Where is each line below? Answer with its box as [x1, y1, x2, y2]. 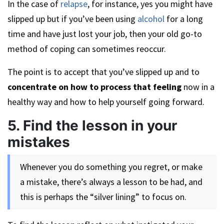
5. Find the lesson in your [7, 117, 177, 134]
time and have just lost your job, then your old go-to [7, 28, 202, 39]
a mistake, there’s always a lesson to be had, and [20, 176, 202, 187]
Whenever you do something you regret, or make [20, 161, 202, 172]
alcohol [137, 13, 164, 24]
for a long [164, 13, 203, 24]
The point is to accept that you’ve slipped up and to [7, 66, 199, 77]
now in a [181, 81, 214, 92]
